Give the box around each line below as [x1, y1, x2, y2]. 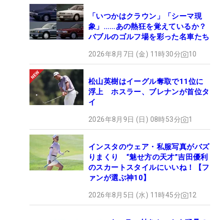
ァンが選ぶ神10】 [88, 173, 151, 183]
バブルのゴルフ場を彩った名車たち [88, 32, 210, 42]
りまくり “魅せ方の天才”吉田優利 [88, 153, 208, 162]
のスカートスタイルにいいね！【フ [88, 163, 210, 172]
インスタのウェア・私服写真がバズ [88, 142, 210, 152]
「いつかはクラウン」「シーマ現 [88, 12, 202, 21]
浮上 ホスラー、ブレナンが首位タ [88, 87, 210, 97]
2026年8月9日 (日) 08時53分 [88, 115, 181, 124]
